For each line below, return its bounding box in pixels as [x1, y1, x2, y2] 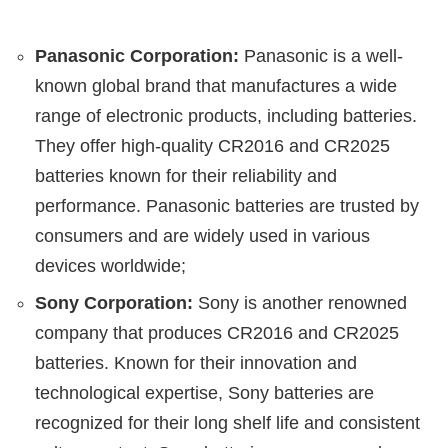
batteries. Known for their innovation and [35, 352, 357, 373]
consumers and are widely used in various [35, 225, 370, 246]
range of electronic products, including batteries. [35, 105, 417, 126]
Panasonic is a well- [239, 45, 403, 66]
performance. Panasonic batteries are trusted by [35, 195, 419, 216]
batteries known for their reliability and [35, 165, 337, 186]
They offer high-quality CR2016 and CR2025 [35, 135, 390, 156]
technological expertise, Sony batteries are [35, 382, 374, 403]
